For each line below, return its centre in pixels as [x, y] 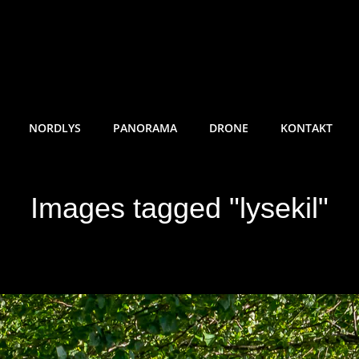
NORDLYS [55, 128]
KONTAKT [307, 128]
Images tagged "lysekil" [179, 208]
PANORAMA [145, 128]
